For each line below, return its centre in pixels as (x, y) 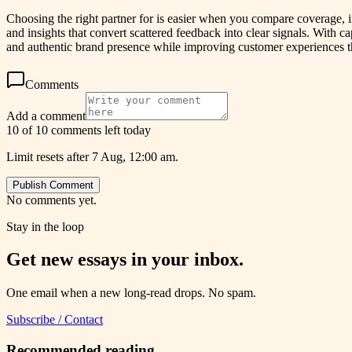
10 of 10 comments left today (79, 130)
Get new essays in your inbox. (125, 260)
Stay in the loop (45, 226)
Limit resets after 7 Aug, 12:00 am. (92, 156)
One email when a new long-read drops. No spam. (131, 293)
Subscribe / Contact (55, 320)
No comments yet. (51, 200)
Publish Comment (53, 185)
